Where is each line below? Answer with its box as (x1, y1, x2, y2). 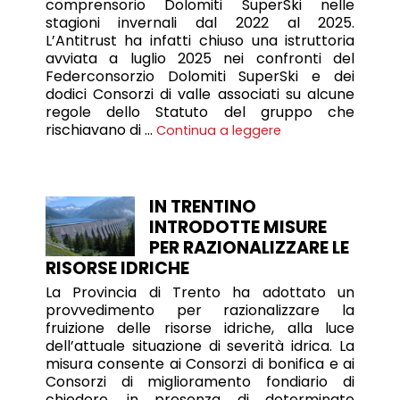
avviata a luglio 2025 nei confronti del (45, 48, 355, 70)
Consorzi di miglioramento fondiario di (45, 371, 355, 392)
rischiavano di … (45, 120, 156, 141)
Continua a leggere (155, 121, 281, 140)
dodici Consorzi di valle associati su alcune (45, 84, 355, 105)
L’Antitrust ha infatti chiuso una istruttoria (45, 30, 355, 52)
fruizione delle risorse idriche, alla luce (45, 317, 355, 338)
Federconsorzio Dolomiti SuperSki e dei (45, 66, 355, 87)
